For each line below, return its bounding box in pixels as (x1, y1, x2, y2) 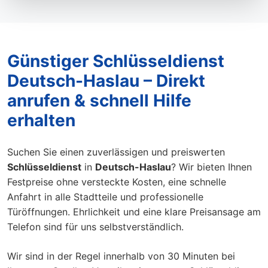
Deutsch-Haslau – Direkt (7, 71, 205, 91)
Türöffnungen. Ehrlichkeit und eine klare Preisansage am (7, 206, 261, 218)
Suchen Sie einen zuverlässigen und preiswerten (7, 146, 225, 158)
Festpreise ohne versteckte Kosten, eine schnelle (7, 176, 226, 188)
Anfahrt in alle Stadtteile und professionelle (7, 191, 203, 203)
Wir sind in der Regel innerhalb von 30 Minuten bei (7, 250, 235, 262)
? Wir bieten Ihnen (171, 161, 252, 173)
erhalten (7, 110, 75, 130)
